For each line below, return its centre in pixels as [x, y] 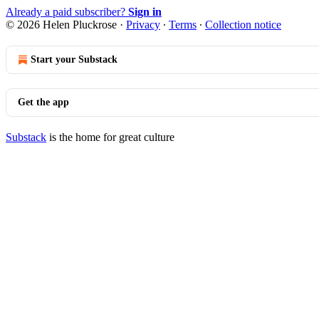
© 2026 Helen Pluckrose [61, 24]
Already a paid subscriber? [67, 11]
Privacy [143, 24]
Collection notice [243, 24]
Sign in [145, 11]
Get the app [43, 102]
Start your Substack [74, 59]
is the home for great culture [110, 137]
